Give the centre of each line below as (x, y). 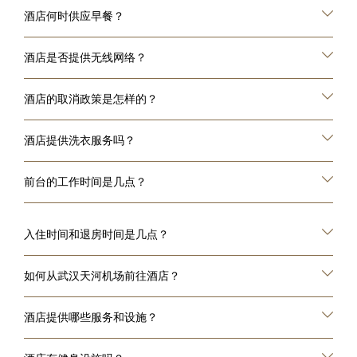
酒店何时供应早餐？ (74, 16)
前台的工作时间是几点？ (85, 182)
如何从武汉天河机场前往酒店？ (102, 276)
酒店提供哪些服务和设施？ (91, 317)
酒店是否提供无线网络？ (85, 57)
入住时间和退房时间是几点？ (96, 234)
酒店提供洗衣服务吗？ (80, 140)
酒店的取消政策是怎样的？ (91, 99)
